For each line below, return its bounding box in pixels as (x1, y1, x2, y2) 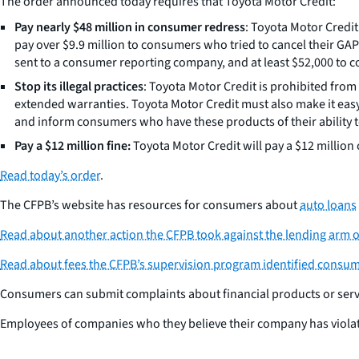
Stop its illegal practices (14, 78, 143, 96)
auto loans (300, 196, 357, 215)
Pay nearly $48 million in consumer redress (14, 18, 245, 37)
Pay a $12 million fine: (14, 137, 131, 155)
